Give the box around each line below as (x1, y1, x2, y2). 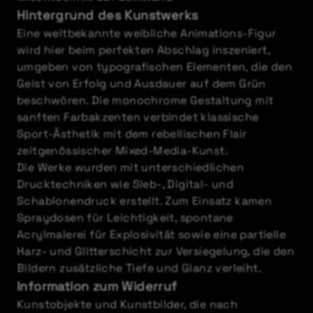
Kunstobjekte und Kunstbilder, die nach (17, 297, 238, 312)
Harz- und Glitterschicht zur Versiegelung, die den (17, 244, 294, 259)
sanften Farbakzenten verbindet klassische (17, 110, 259, 124)
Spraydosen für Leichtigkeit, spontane (17, 210, 233, 225)
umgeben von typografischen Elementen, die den (17, 59, 292, 74)
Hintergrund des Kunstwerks (17, 7, 198, 23)
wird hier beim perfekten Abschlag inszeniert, (17, 43, 270, 57)
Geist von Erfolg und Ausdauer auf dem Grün (17, 76, 266, 91)
